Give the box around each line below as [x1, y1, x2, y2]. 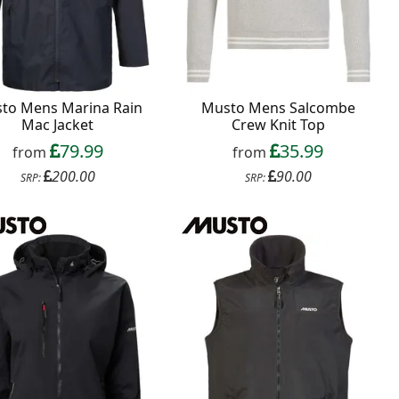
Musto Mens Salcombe [200, 98, 355, 118]
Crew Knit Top [231, 115, 325, 135]
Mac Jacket [21, 115, 94, 135]
